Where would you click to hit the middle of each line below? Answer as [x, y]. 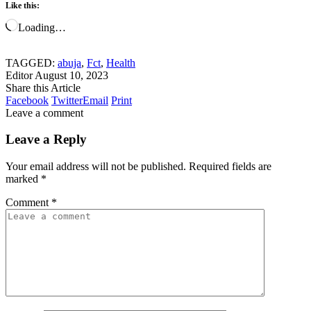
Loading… [42, 27]
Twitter [67, 100]
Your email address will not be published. [96, 167]
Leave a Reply [46, 140]
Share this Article [43, 87]
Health [121, 62]
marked [23, 179]
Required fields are [230, 167]
